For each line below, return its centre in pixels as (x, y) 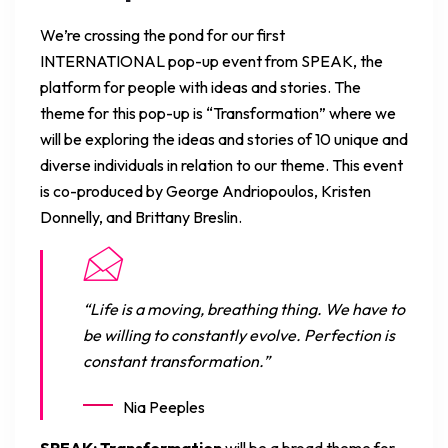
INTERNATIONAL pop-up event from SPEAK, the (211, 60)
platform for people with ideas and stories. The (200, 86)
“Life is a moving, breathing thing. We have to (244, 308)
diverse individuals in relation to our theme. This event (221, 164)
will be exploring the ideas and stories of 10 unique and (224, 138)
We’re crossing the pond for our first (162, 34)
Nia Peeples (164, 406)
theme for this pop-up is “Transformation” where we (218, 112)
